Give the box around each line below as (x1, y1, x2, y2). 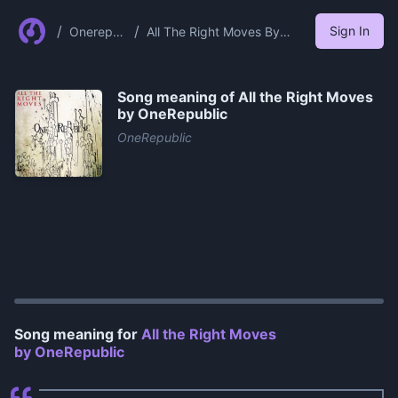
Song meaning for (14, 325, 141, 343)
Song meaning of (117, 88, 238, 106)
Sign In (330, 23, 370, 38)
